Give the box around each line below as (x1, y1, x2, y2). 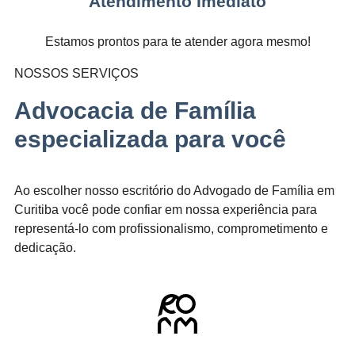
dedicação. (14, 241, 76, 255)
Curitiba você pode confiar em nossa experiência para (14, 203, 317, 217)
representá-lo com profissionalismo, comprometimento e (14, 222, 328, 236)
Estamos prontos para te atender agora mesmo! (44, 35, 311, 49)
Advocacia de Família (14, 97, 256, 124)
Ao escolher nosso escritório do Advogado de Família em (14, 184, 334, 198)
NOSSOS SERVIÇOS (14, 67, 139, 81)
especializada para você (14, 125, 286, 153)
